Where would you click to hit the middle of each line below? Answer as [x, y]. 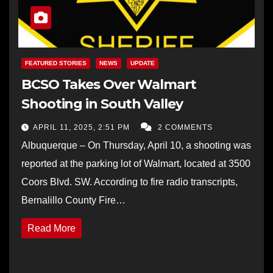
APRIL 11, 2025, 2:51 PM [83, 127]
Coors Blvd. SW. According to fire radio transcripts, [129, 182]
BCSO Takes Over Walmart [109, 84]
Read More [51, 228]
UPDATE [143, 63]
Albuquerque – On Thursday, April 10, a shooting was [136, 145]
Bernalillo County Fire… [73, 200]
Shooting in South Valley [102, 104]
